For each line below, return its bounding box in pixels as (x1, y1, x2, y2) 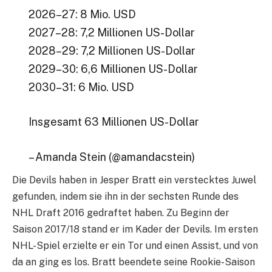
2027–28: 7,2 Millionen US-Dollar (28, 25, 195, 39)
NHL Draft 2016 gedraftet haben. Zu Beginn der (12, 206, 229, 219)
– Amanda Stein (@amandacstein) (28, 150, 195, 163)
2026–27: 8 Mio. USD (28, 7, 136, 21)
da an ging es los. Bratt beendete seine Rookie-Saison (12, 256, 255, 268)
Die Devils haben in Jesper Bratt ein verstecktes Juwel (12, 174, 256, 186)
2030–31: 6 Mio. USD (28, 80, 134, 93)
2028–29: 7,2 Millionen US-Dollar (28, 44, 195, 57)
